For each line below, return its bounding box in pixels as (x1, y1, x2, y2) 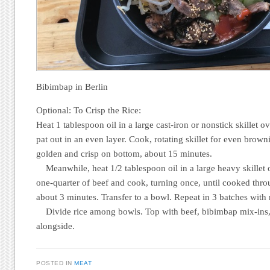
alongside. (36, 221, 75, 231)
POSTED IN (36, 259, 75, 266)
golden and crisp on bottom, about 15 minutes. (36, 149, 213, 159)
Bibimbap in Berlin (36, 82, 108, 92)
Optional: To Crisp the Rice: (36, 105, 142, 116)
